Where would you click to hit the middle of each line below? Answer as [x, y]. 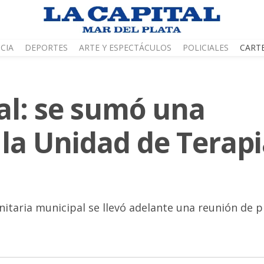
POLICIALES [206, 48]
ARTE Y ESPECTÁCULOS [125, 48]
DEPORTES [46, 48]
